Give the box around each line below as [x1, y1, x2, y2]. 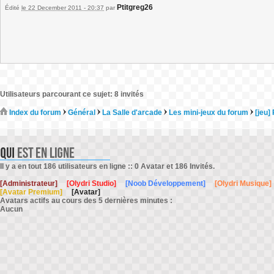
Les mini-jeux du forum [169, 108, 248, 117]
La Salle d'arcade [102, 108, 162, 117]
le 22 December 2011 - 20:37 [21, 4, 104, 11]
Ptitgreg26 [117, 3, 153, 12]
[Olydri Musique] [215, 179, 272, 188]
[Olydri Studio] [67, 179, 116, 188]
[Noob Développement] [125, 179, 206, 188]
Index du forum [7, 108, 61, 117]
